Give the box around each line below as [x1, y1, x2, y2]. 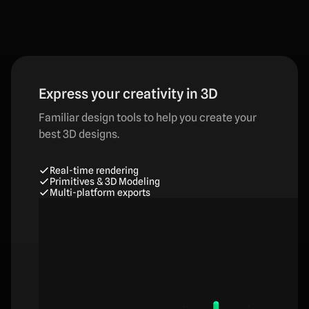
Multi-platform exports [50, 186, 150, 198]
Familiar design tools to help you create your [39, 110, 257, 124]
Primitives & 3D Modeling [50, 175, 160, 187]
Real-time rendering [50, 164, 139, 176]
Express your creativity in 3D [39, 85, 218, 102]
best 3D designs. [39, 127, 119, 141]
